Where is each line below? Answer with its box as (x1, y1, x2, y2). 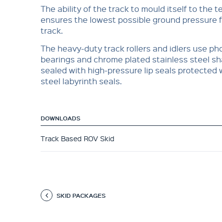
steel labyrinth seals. (41, 76, 122, 86)
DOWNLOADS (41, 114, 80, 122)
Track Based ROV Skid (41, 134, 114, 143)
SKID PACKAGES (56, 191, 106, 199)
